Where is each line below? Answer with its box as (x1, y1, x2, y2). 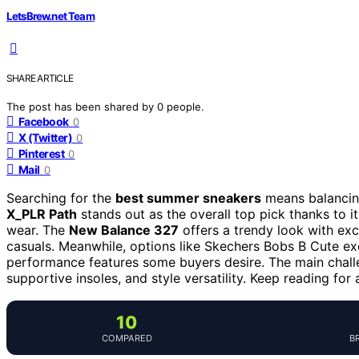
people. (167, 99, 204, 113)
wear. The (6, 221, 69, 238)
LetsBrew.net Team (6, 9, 95, 22)
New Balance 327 (69, 221, 179, 238)
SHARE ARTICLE (6, 71, 74, 84)
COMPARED (101, 332, 152, 344)
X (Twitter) (18, 130, 73, 144)
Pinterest (18, 146, 65, 160)
